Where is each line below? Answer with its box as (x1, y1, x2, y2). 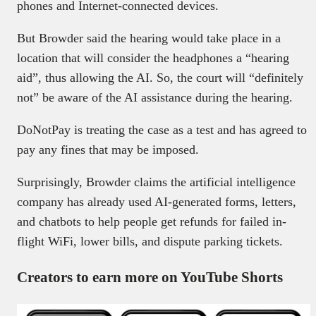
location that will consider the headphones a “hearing (17, 50, 289, 65)
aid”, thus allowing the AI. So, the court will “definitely (17, 70, 303, 85)
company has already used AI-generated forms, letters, (17, 194, 296, 209)
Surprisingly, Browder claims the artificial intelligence (17, 174, 296, 189)
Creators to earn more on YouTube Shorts (17, 268, 283, 286)
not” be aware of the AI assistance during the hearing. (17, 90, 296, 104)
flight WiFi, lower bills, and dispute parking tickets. (17, 233, 286, 248)
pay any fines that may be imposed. (17, 142, 199, 157)
